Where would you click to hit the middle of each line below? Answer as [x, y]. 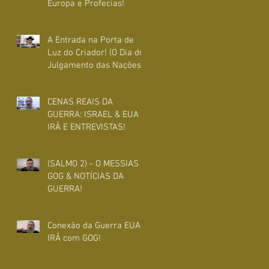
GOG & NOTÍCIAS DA [86, 176]
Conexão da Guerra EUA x [97, 225]
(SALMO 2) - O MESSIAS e [97, 164]
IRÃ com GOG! [74, 238]
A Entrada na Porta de [91, 40]
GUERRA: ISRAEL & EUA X [97, 114]
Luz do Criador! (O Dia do [96, 53]
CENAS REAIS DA [80, 102]
